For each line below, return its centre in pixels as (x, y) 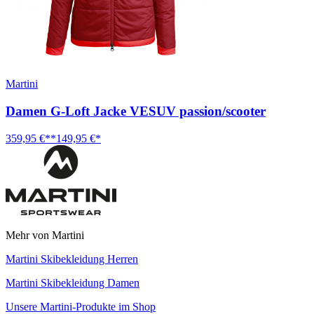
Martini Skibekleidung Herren (72, 259)
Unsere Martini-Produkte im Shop (81, 306)
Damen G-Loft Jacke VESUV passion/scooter (136, 111)
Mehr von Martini (45, 235)
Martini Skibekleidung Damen (73, 282)
